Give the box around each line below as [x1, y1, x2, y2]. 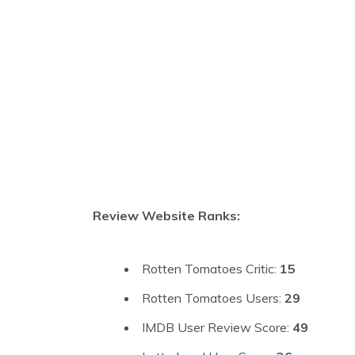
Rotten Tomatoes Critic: [142, 261, 280, 277]
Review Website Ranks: [93, 208, 240, 224]
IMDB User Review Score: [142, 319, 292, 336]
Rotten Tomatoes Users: [142, 290, 284, 307]
